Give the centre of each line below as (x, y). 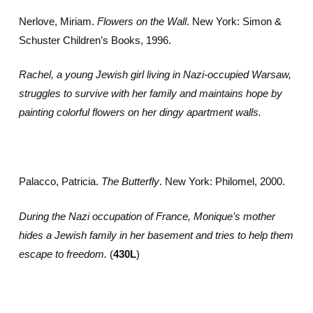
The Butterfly (130, 181)
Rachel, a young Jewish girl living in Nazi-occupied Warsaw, (155, 74)
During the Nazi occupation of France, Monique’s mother (147, 216)
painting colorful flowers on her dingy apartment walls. (140, 112)
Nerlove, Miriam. (58, 21)
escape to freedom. (63, 254)
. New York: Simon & (234, 21)
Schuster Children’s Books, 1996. (95, 40)
